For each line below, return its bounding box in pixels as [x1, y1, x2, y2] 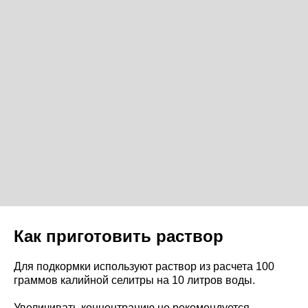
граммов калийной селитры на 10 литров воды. [14, 274, 255, 286]
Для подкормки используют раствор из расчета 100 [14, 260, 274, 272]
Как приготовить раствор [14, 226, 223, 245]
